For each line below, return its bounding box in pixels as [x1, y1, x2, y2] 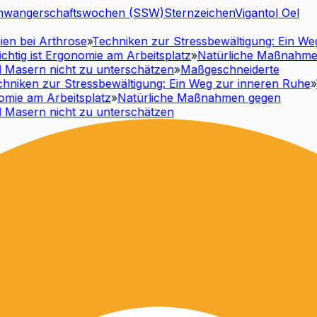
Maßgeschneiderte [167, 62, 267, 76]
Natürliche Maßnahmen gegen [104, 91, 268, 105]
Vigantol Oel [235, 6, 299, 20]
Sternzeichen [164, 6, 235, 20]
